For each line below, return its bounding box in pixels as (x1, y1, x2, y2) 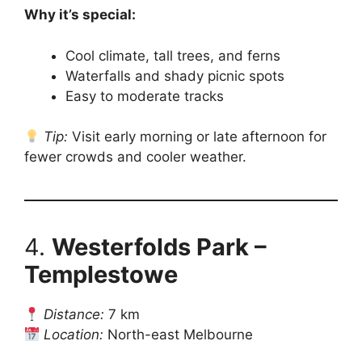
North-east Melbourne (103, 326, 254, 343)
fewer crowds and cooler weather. (24, 149, 246, 165)
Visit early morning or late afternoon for (68, 128, 327, 145)
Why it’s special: (24, 6, 136, 23)
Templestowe (24, 260, 178, 288)
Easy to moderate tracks (65, 87, 224, 104)
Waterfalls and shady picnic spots (65, 67, 284, 84)
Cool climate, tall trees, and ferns (65, 47, 280, 64)
